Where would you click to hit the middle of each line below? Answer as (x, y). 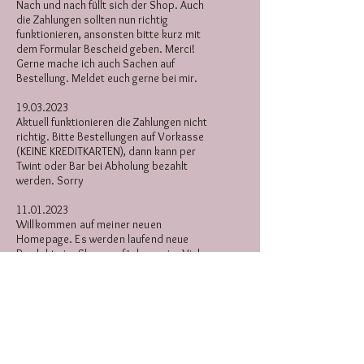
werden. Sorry (50, 180)
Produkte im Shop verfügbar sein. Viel (108, 253)
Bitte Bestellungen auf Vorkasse (128, 136)
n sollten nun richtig (122, 19)
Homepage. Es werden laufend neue (103, 238)
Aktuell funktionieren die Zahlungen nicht (112, 121)
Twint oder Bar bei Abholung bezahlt (102, 165)
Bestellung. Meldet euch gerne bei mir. (107, 78)
